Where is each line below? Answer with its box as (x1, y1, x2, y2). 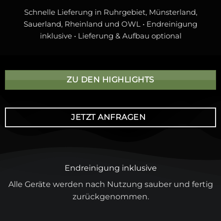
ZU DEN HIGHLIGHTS (67, 75, 154, 84)
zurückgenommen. (72, 192, 149, 202)
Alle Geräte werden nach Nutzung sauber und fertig (8, 180, 213, 189)
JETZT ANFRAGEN (71, 112, 146, 122)
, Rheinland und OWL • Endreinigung (61, 19, 197, 29)
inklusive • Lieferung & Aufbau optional (39, 31, 182, 40)
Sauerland (24, 19, 61, 29)
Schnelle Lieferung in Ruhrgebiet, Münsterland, (24, 7, 197, 17)
